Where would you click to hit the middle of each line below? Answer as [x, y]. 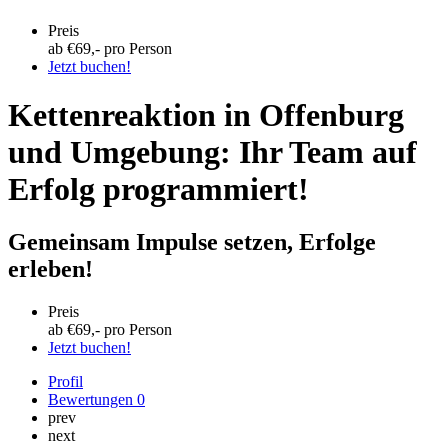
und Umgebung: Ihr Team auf [212, 151]
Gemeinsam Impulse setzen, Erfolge [192, 242]
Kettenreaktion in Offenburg [206, 114]
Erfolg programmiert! [158, 188]
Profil [65, 382]
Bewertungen [92, 400]
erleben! [50, 269]
